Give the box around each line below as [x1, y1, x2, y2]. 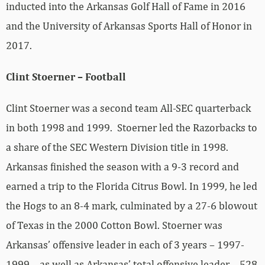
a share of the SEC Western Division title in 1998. [6, 140, 228, 153]
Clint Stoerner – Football [6, 70, 126, 83]
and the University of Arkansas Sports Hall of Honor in [6, 19, 252, 32]
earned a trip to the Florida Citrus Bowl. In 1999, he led [6, 179, 257, 192]
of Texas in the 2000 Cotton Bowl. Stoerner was [6, 218, 222, 231]
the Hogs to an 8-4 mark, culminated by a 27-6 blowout [6, 199, 257, 212]
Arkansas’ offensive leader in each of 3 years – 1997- [6, 238, 244, 251]
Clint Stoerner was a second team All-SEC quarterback [6, 101, 251, 114]
